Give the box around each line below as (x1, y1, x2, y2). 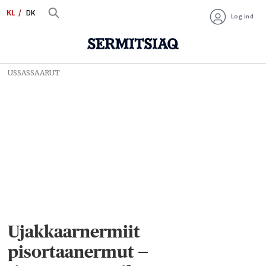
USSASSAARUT (8, 68, 61, 77)
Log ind (230, 12, 254, 20)
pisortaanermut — (8, 241, 149, 261)
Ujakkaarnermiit (8, 221, 141, 241)
